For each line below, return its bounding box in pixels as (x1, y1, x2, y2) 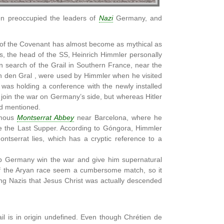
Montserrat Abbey (17, 114, 74, 121)
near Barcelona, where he (74, 114, 162, 121)
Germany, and (112, 14, 162, 22)
